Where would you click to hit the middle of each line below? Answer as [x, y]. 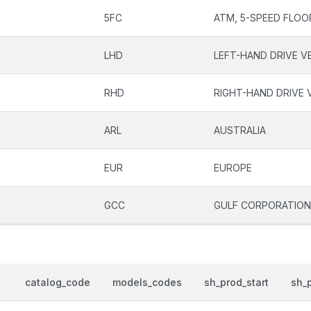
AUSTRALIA [240, 130]
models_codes [147, 282]
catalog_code [58, 282]
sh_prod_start [236, 282]
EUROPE [233, 168]
